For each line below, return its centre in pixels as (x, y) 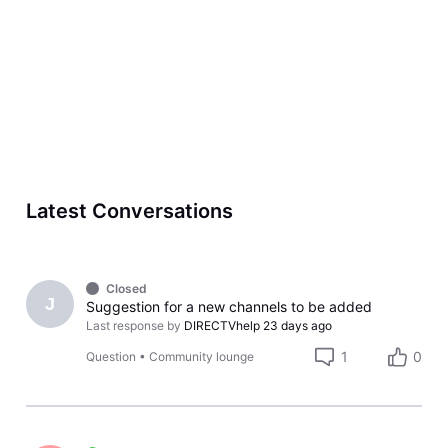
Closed (126, 289)
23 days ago (298, 326)
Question (111, 357)
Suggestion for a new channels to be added (229, 307)
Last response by (134, 326)
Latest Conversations (129, 210)
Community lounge (202, 357)
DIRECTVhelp (222, 326)
